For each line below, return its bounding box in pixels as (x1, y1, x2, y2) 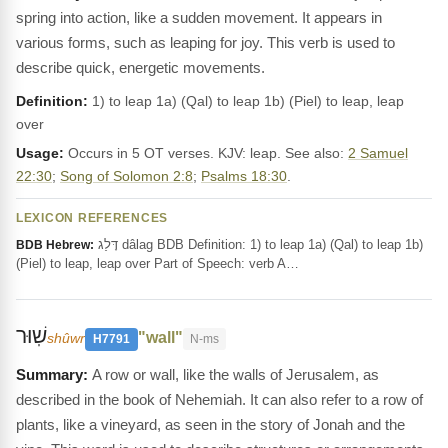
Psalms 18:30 (201, 168, 287, 184)
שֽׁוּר (16, 324, 47, 347)
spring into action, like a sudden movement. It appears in (16, 9, 382, 26)
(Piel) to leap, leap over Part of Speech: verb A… (16, 256, 299, 271)
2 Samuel (348, 145, 408, 161)
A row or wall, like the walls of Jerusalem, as (92, 366, 379, 383)
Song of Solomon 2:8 (60, 168, 193, 184)
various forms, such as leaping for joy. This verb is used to (16, 34, 395, 51)
